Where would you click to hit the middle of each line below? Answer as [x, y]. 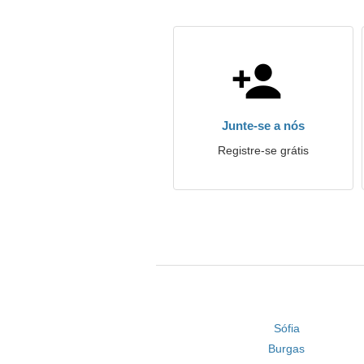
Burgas [287, 349]
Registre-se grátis [263, 150]
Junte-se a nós [263, 126]
